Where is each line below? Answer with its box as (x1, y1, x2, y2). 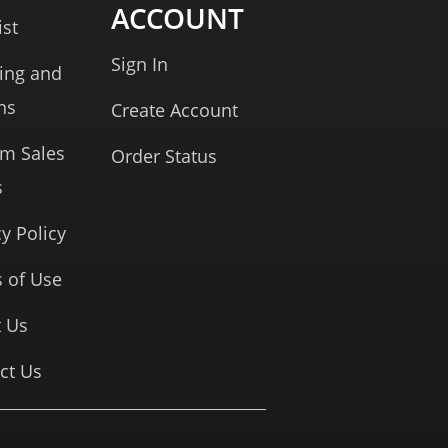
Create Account (110, 98, 238, 122)
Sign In (110, 52, 168, 76)
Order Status (110, 144, 217, 168)
